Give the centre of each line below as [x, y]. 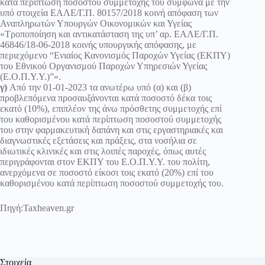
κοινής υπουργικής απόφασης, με [133, 45]
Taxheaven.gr [49, 208]
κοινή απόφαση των [180, 13]
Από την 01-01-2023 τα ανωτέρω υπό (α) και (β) [99, 88]
